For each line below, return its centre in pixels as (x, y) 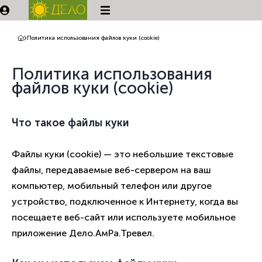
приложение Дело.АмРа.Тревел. (83, 233)
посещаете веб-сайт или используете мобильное (124, 218)
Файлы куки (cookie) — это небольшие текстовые (123, 154)
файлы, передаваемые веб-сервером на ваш (111, 170)
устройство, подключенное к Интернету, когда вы (125, 202)
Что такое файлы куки (70, 123)
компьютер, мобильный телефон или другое (112, 186)
